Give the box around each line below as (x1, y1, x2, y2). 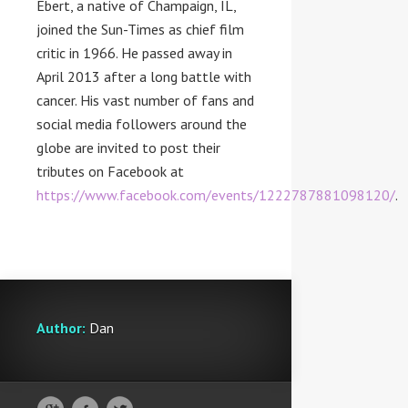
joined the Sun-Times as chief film (36, 20, 244, 38)
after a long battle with (100, 67, 251, 86)
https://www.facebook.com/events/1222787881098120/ (36, 186, 395, 204)
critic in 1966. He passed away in (36, 44, 232, 62)
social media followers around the (36, 115, 247, 133)
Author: (36, 319, 86, 337)
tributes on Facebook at (36, 162, 184, 180)
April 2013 (36, 67, 100, 86)
